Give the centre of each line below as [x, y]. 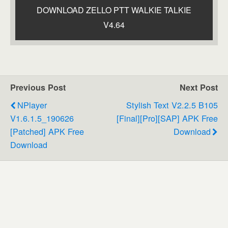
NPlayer [32, 105]
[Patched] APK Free [47, 131]
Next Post [199, 87]
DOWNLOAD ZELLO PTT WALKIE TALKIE [114, 10]
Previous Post [38, 87]
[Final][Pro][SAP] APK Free [167, 118]
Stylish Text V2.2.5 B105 [172, 105]
